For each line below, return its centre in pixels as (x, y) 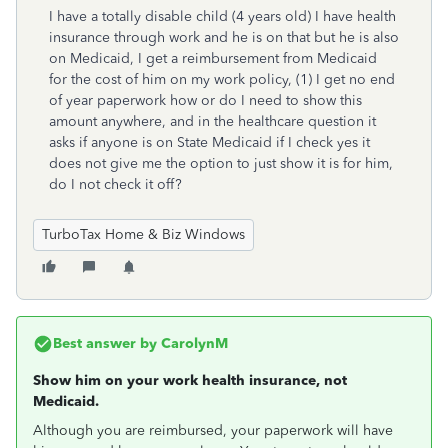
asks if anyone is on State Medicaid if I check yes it (209, 142)
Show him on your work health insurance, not (190, 380)
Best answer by (105, 343)
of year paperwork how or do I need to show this (205, 100)
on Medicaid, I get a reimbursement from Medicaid (215, 58)
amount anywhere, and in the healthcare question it (212, 121)
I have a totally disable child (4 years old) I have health (222, 16)
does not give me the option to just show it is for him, (221, 163)
